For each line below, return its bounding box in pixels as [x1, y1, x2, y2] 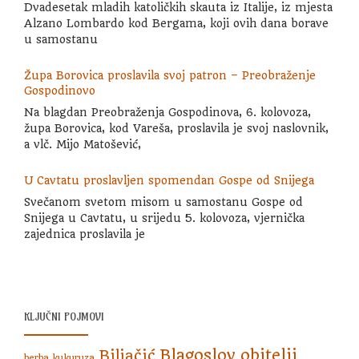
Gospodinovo [24, 84, 95, 97]
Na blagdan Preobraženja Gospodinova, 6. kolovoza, [24, 105, 311, 119]
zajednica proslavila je [24, 227, 145, 240]
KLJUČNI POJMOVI [24, 310, 104, 323]
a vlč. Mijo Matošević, [24, 137, 141, 151]
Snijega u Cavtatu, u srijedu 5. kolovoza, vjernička [24, 211, 305, 224]
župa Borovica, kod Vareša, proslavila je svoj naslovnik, [24, 121, 329, 135]
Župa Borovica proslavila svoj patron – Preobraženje [24, 69, 316, 82]
